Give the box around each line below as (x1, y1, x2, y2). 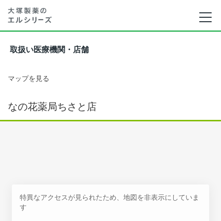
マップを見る (8, 74, 49, 82)
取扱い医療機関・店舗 (10, 45, 89, 54)
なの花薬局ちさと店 (8, 101, 97, 112)
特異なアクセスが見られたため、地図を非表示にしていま (20, 193, 199, 201)
